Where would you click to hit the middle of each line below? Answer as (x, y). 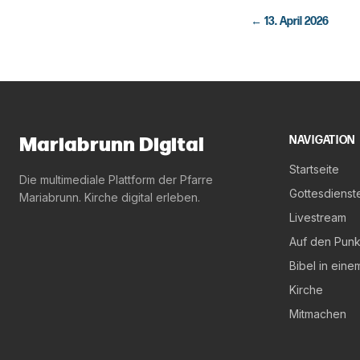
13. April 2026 (297, 21)
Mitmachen (318, 314)
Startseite (314, 169)
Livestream (318, 217)
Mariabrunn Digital (112, 145)
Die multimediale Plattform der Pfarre (116, 180)
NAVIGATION (322, 140)
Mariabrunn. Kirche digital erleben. (110, 197)
